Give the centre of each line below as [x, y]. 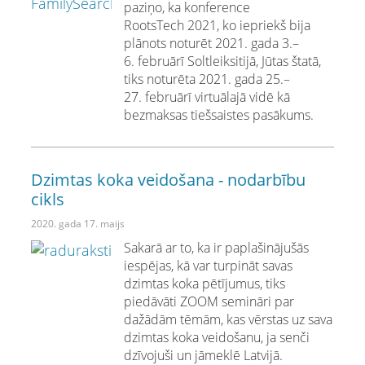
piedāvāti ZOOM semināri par [209, 301]
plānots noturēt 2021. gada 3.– [212, 43]
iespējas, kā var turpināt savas [209, 266]
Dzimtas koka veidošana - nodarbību [168, 180]
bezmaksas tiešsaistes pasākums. [219, 115]
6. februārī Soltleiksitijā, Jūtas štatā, [223, 61]
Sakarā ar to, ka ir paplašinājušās [217, 248]
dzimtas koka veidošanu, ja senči [217, 337]
